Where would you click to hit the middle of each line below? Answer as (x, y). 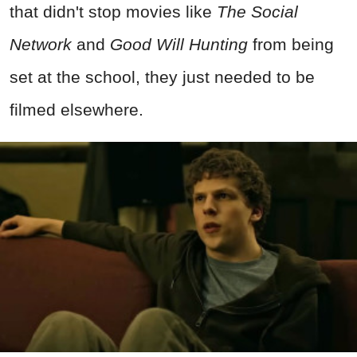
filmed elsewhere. (76, 109)
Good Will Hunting (179, 44)
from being (291, 44)
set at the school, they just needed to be (162, 76)
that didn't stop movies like (113, 11)
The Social (257, 11)
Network (43, 44)
